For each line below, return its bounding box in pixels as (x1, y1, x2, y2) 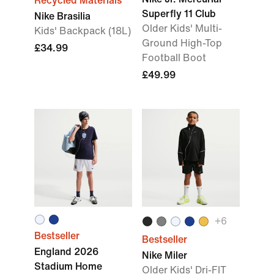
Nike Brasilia (34, 11, 91, 21)
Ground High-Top (142, 38, 222, 48)
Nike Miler (142, 250, 187, 261)
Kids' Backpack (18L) (34, 26, 131, 36)
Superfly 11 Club (142, 9, 216, 19)
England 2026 (34, 246, 98, 257)
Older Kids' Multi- (142, 23, 222, 34)
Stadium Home (34, 261, 102, 272)
